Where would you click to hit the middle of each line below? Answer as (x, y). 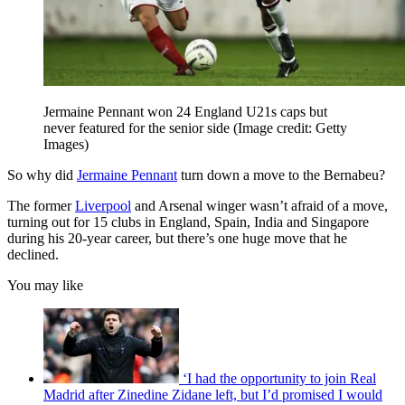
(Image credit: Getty (290, 128)
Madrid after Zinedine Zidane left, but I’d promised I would (213, 395)
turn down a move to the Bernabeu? (281, 175)
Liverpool (103, 206)
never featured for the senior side (138, 128)
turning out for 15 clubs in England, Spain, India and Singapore (188, 222)
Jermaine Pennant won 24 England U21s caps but (185, 112)
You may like (45, 286)
